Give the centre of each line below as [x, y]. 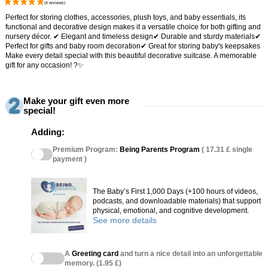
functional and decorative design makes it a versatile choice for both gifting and [133, 27]
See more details [124, 220]
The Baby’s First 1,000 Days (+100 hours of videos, [175, 192]
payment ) [69, 159]
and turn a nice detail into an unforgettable [190, 254]
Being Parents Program [159, 150]
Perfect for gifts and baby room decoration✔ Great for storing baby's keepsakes [133, 46]
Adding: [48, 132]
